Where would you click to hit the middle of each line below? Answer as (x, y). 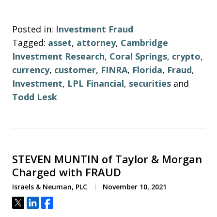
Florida (147, 70)
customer (75, 70)
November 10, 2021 (134, 186)
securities (150, 83)
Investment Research (58, 56)
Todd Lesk (35, 97)
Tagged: (29, 42)
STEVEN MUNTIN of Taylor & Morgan (107, 159)
